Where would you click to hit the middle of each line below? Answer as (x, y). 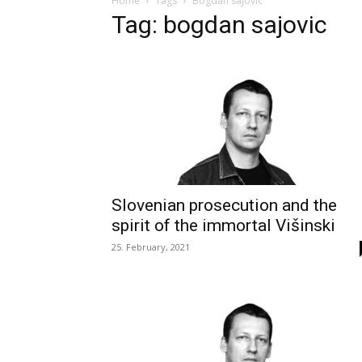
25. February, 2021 (151, 247)
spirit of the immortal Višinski (223, 225)
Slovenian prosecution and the (224, 205)
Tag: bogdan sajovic (219, 25)
